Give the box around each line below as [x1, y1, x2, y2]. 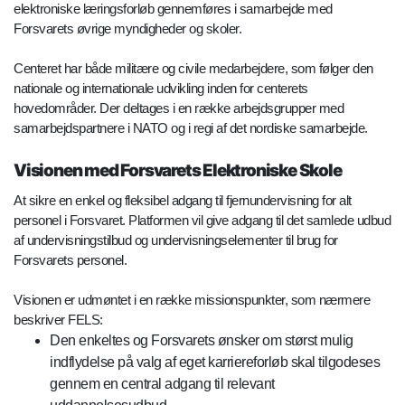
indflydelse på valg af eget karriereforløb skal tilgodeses [50, 353, 380, 370]
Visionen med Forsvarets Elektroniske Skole [14, 159, 342, 181]
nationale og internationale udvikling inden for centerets [14, 80, 308, 96]
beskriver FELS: [14, 311, 103, 327]
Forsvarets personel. [14, 251, 127, 268]
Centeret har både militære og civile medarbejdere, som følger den [14, 60, 373, 76]
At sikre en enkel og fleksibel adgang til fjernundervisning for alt [14, 192, 352, 208]
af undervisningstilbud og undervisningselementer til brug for [14, 231, 338, 248]
